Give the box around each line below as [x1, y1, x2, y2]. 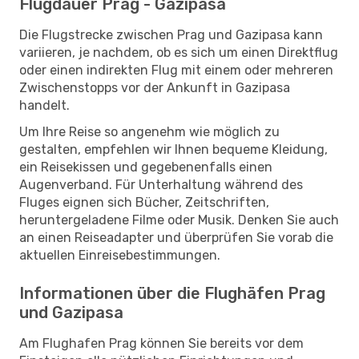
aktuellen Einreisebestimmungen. [19, 247, 220, 263]
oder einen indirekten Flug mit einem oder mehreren [19, 62, 333, 78]
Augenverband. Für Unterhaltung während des [19, 176, 303, 192]
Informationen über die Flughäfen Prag [19, 283, 325, 303]
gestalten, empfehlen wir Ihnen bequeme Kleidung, [19, 141, 328, 157]
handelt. [19, 97, 70, 113]
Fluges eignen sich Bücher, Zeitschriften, [19, 194, 269, 210]
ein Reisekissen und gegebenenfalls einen [19, 159, 272, 175]
